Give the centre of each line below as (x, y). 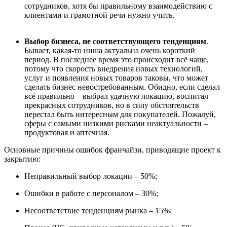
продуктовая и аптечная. (67, 133)
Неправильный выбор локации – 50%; (91, 176)
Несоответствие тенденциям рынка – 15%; (98, 211)
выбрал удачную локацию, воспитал (145, 96)
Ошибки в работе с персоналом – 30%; (91, 193)
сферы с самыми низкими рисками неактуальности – (116, 123)
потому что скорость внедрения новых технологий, (113, 69)
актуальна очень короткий (149, 50)
